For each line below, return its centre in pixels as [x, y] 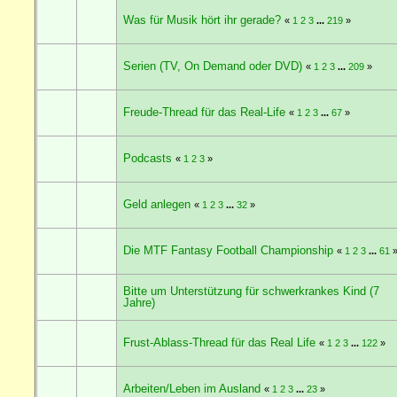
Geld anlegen [156, 204]
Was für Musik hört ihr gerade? [202, 19]
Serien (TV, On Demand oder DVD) [212, 66]
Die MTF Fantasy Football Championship [228, 250]
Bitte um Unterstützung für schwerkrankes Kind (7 [251, 291]
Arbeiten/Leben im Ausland [191, 388]
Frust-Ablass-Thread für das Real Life [219, 342]
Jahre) [139, 302]
